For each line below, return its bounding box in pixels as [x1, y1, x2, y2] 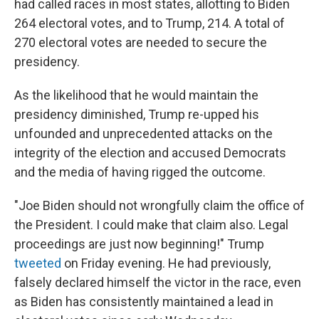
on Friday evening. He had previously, [61, 256, 271, 271]
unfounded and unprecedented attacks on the [14, 126, 273, 141]
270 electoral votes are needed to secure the [14, 35, 267, 50]
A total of [234, 16, 285, 31]
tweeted [14, 256, 61, 271]
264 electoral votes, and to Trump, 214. [14, 16, 231, 31]
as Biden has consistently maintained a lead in [14, 294, 273, 309]
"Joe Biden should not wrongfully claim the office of [14, 198, 305, 213]
